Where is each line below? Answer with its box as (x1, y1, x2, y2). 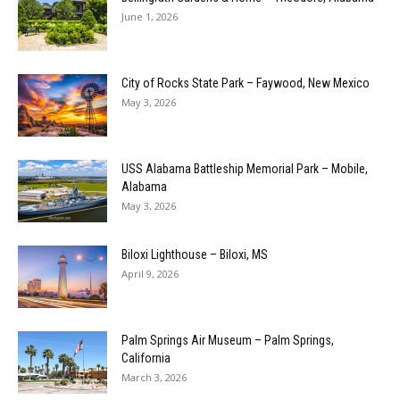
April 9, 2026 (121, 266, 179, 280)
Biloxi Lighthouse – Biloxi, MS (121, 246, 268, 262)
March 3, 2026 (121, 370, 187, 384)
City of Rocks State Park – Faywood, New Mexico (121, 75, 370, 90)
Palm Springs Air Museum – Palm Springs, (121, 332, 334, 347)
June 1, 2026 (121, 9, 178, 23)
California (121, 350, 171, 365)
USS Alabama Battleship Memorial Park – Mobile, (121, 161, 368, 176)
